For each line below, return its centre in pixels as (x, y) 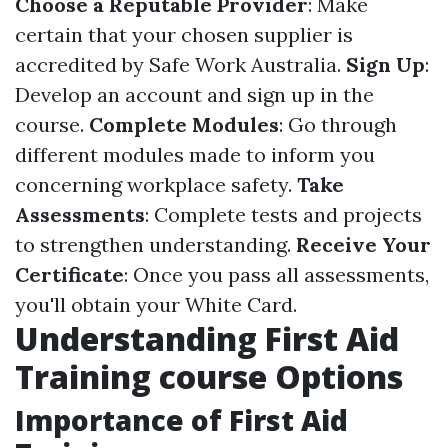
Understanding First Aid (207, 338)
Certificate (69, 274)
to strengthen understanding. (155, 244)
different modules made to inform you (195, 154)
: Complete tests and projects (283, 214)
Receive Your (363, 244)
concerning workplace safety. (156, 184)
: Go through (338, 124)
